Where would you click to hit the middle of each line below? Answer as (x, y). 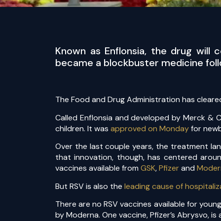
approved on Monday (150, 128)
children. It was (83, 128)
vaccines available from (98, 168)
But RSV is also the (90, 186)
